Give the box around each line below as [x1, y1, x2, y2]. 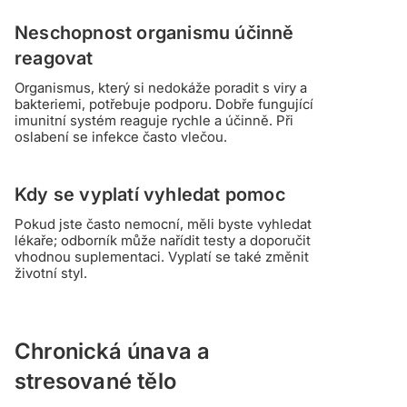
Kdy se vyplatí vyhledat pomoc [15, 184, 285, 206]
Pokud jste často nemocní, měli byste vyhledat [15, 215, 312, 233]
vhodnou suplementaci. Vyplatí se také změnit [15, 248, 309, 266]
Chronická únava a [15, 338, 211, 365]
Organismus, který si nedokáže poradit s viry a [15, 79, 307, 97]
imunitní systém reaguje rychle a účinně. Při [15, 112, 293, 130]
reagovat [15, 47, 94, 70]
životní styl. [15, 264, 87, 283]
